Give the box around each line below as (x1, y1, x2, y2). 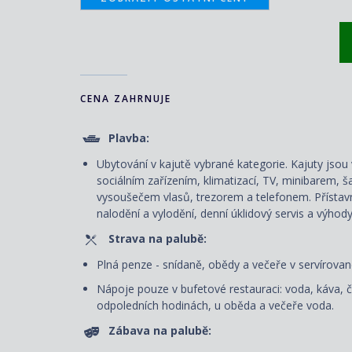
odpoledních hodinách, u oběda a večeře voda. (97, 298, 334, 313)
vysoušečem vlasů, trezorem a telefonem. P (97, 189, 321, 204)
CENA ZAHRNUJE (80, 91, 171, 105)
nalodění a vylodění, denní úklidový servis (97, 206, 307, 221)
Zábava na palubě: (108, 322, 211, 338)
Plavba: (108, 130, 149, 145)
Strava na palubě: (108, 230, 207, 246)
